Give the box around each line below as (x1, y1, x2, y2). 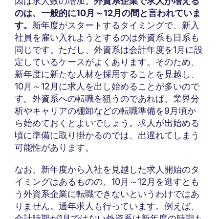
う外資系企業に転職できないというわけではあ (15, 189, 199, 199)
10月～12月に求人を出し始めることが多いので (15, 81, 199, 92)
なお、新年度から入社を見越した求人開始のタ (15, 164, 199, 175)
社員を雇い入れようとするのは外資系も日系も (15, 32, 199, 43)
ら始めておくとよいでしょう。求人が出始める (15, 118, 199, 129)
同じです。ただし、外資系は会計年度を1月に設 (15, 44, 203, 55)
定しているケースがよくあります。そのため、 (15, 57, 199, 67)
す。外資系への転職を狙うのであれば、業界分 (15, 93, 199, 104)
